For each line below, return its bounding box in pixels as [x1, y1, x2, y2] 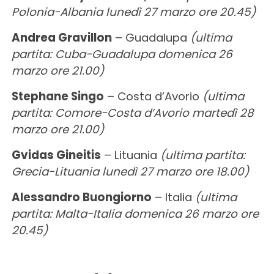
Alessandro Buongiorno [11, 189, 152, 205]
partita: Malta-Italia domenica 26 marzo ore [11, 206, 259, 221]
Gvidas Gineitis [11, 147, 101, 163]
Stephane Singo [11, 88, 104, 104]
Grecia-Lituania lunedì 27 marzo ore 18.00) [11, 163, 249, 179]
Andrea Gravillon [11, 29, 112, 45]
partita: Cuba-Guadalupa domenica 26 [11, 46, 232, 62]
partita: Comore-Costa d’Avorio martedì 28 [11, 105, 254, 120]
